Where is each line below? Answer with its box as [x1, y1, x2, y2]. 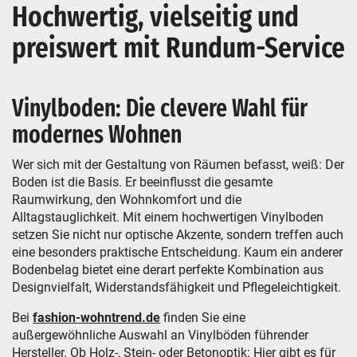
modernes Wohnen [12, 120, 182, 149]
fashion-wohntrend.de [33, 310, 160, 325]
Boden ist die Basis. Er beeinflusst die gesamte [12, 175, 273, 190]
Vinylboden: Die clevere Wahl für [12, 94, 308, 123]
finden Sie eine [160, 310, 245, 325]
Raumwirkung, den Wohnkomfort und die [12, 192, 241, 207]
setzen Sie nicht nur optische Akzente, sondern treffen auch [12, 227, 343, 242]
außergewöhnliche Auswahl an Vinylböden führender [12, 328, 308, 343]
